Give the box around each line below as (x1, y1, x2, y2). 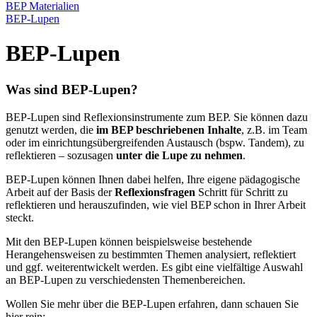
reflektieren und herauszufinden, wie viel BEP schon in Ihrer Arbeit (6, 198, 306, 211)
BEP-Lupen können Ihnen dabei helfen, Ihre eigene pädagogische (6, 173, 300, 185)
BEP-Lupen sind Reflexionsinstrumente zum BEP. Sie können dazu (6, 110, 308, 123)
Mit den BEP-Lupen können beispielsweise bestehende (6, 235, 252, 248)
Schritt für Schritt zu (195, 185, 288, 198)
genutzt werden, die (6, 123, 96, 136)
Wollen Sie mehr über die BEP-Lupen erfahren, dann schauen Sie (6, 297, 299, 310)
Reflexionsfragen (115, 185, 195, 198)
